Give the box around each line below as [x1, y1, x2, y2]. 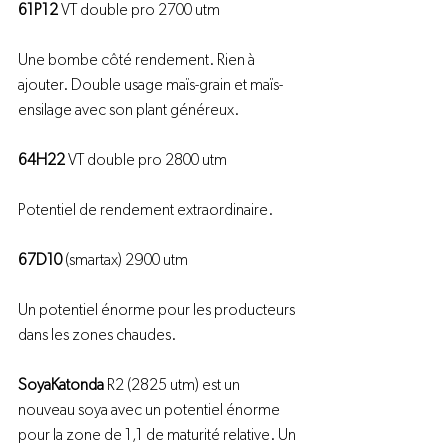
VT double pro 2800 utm [65, 152, 227, 168]
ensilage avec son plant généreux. [18, 102, 239, 118]
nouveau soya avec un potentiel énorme [18, 402, 283, 418]
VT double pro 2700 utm [58, 2, 220, 18]
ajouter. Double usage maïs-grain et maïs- [18, 77, 283, 93]
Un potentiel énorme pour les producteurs [18, 302, 298, 318]
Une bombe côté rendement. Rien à [18, 52, 258, 68]
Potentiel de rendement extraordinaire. [18, 202, 273, 218]
